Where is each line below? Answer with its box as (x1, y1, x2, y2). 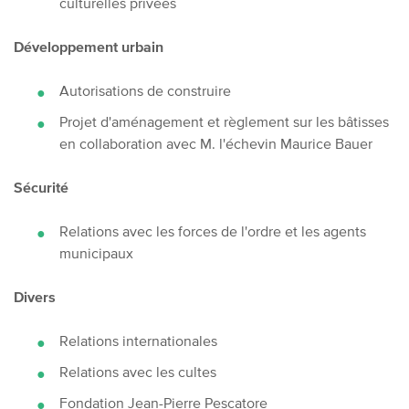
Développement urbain (14, 37, 163, 55)
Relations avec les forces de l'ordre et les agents (59, 222, 366, 239)
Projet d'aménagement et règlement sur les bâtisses (59, 112, 389, 130)
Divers (14, 288, 56, 305)
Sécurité (14, 178, 68, 195)
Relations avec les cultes (59, 362, 216, 380)
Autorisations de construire (59, 81, 235, 99)
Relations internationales (59, 331, 217, 349)
